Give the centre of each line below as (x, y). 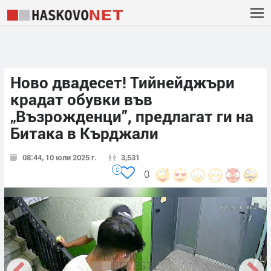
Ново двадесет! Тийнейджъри (122, 83)
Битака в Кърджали (84, 133)
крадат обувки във (81, 100)
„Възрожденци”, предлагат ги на (132, 116)
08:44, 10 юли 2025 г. (60, 158)
